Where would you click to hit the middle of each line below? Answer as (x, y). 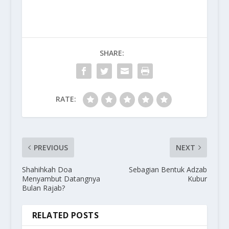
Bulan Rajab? (43, 188)
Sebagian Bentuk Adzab (168, 170)
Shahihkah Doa (47, 170)
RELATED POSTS (65, 215)
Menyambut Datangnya (61, 179)
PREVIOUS (51, 148)
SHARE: (112, 53)
